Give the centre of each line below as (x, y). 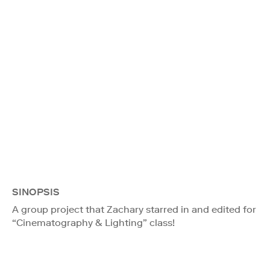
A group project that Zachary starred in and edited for (134, 209)
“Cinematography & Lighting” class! (93, 222)
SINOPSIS (36, 192)
